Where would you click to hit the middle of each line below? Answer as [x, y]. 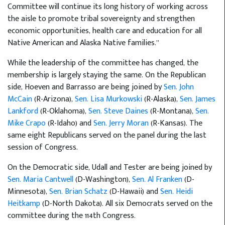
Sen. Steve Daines [118, 111]
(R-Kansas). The [176, 123]
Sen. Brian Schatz [78, 191]
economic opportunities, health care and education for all [105, 31]
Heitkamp [24, 203]
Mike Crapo [27, 123]
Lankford [23, 111]
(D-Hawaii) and [134, 191]
